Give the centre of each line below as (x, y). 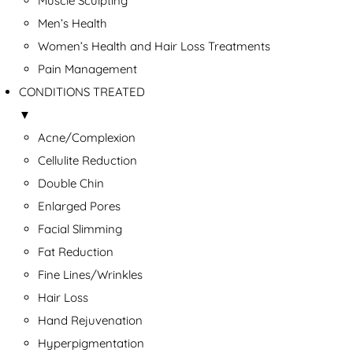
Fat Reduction (76, 252)
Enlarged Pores (79, 206)
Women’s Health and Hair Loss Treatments (154, 46)
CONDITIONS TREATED (82, 92)
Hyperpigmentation (91, 344)
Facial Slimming (80, 229)
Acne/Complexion (87, 138)
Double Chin (71, 184)
